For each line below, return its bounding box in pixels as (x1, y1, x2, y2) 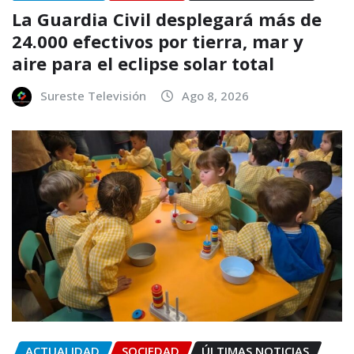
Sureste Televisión (40, 88, 146, 104)
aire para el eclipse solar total (12, 51, 274, 76)
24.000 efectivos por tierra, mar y (12, 29, 303, 54)
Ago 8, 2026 (182, 88, 249, 104)
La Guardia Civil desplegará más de (12, 7, 322, 32)
